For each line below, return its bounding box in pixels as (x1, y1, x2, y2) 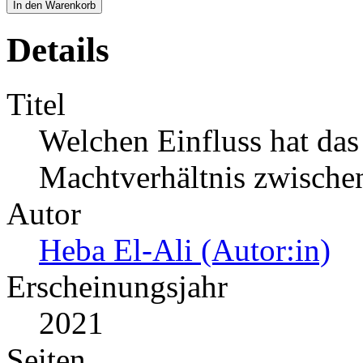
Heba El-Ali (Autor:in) (39, 232, 331, 267)
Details (6, 30, 109, 69)
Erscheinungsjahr (6, 268, 228, 304)
